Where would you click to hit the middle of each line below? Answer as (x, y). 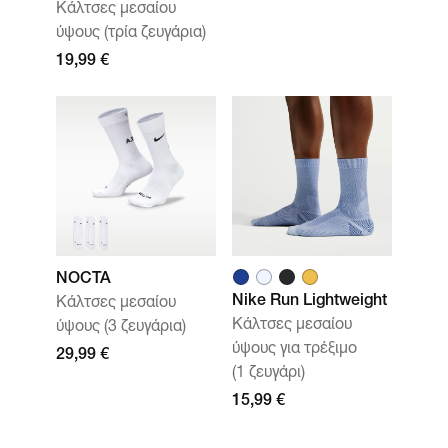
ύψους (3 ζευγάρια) (121, 328)
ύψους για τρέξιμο (294, 350)
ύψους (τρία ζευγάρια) (131, 34)
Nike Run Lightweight (309, 302)
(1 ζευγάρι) (268, 374)
